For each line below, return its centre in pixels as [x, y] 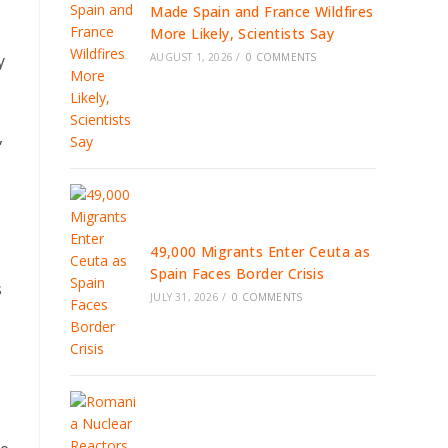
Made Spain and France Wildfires [262, 11]
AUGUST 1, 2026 [192, 57]
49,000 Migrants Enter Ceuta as [260, 251]
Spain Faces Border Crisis [237, 273]
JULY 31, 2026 [184, 297]
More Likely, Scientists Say [242, 33]
